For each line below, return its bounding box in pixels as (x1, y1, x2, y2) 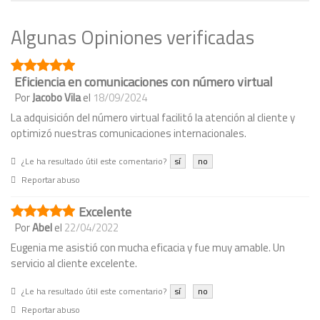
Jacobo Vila (32, 89, 81, 106)
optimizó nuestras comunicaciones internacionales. (11, 125, 246, 142)
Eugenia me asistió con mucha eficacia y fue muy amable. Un (11, 239, 285, 256)
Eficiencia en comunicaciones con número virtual (14, 72, 273, 92)
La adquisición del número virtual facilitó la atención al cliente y (11, 109, 295, 126)
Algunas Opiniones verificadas (11, 22, 254, 52)
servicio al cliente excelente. (11, 255, 137, 272)
